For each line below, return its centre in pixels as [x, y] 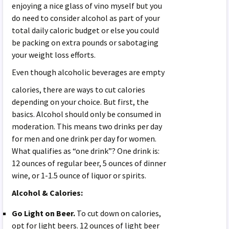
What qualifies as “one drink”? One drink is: [86, 151]
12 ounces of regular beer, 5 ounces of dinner [89, 163]
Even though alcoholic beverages [70, 72]
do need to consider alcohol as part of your [86, 18]
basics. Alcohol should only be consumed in [87, 114]
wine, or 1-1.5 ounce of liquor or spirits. [79, 175]
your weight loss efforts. [54, 54]
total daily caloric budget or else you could [86, 30]
